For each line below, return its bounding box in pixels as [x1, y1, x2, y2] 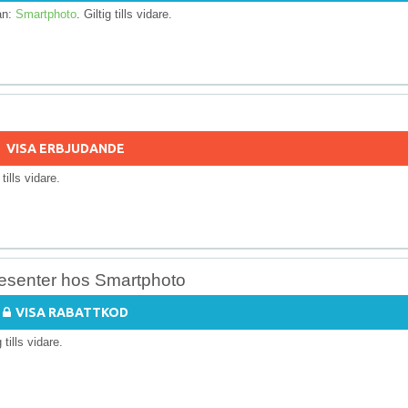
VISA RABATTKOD [15, 304, 128, 320]
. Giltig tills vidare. [76, 6, 172, 21]
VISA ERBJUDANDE [5, 140, 125, 156]
